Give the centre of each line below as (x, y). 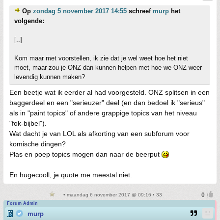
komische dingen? (38, 144)
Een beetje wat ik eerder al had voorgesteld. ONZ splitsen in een (110, 92)
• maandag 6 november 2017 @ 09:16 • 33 (112, 195)
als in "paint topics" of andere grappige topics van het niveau (103, 113)
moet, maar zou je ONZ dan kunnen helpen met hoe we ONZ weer (108, 68)
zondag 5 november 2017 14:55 (80, 11)
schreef (140, 11)
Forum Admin (22, 203)
